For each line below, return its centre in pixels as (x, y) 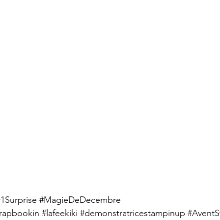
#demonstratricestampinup (133, 213)
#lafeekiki (60, 213)
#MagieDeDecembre (80, 200)
